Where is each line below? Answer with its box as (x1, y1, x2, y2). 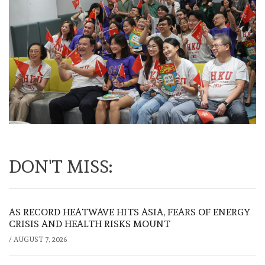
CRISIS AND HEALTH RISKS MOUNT (9, 218, 170, 230)
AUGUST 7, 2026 (14, 235, 67, 244)
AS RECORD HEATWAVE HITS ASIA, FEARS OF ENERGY (9, 206, 250, 218)
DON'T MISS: (9, 156, 112, 177)
